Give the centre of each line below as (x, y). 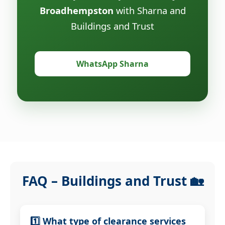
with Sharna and (149, 10)
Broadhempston (76, 10)
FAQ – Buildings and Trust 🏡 (113, 181)
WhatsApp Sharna (113, 64)
